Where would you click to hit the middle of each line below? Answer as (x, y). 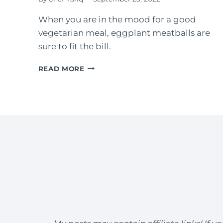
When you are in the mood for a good (117, 19)
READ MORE (61, 68)
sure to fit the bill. (74, 46)
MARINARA (105, 108)
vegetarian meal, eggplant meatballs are (124, 33)
